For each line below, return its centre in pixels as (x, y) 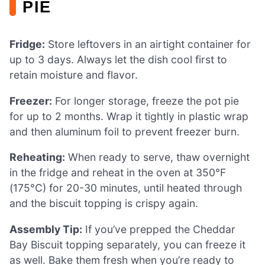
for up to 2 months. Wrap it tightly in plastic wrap (129, 116)
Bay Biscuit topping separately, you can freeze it (127, 244)
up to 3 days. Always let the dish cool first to (118, 60)
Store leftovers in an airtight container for (148, 44)
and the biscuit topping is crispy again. (104, 203)
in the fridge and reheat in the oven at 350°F (118, 173)
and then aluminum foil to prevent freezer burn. (125, 131)
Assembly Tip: (46, 229)
